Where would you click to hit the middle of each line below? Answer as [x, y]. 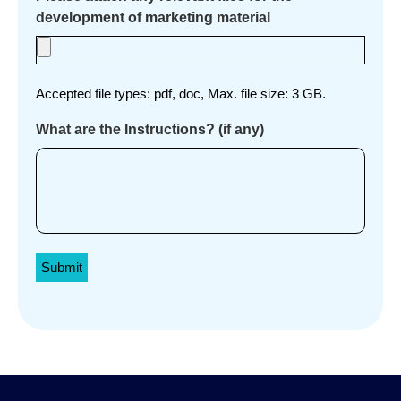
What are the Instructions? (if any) [150, 130]
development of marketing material [153, 18]
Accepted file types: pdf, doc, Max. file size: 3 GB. [181, 94]
